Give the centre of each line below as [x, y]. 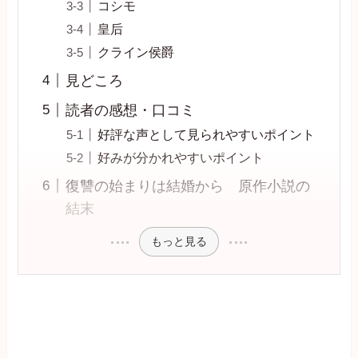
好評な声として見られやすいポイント [206, 134]
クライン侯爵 [135, 52]
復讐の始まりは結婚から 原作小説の [187, 186]
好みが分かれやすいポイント [180, 157]
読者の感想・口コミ [130, 110]
